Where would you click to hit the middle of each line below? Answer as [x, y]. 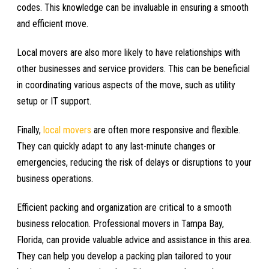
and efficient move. [53, 23]
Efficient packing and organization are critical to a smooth [124, 207]
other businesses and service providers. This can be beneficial [133, 68]
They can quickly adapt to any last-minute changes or [116, 146]
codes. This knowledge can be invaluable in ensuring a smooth [133, 7]
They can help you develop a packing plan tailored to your [124, 256]
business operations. [55, 178]
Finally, [30, 130]
